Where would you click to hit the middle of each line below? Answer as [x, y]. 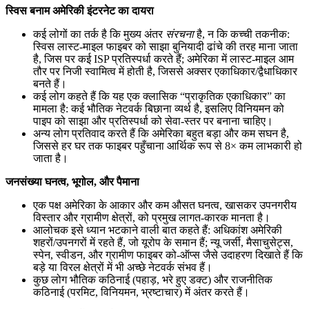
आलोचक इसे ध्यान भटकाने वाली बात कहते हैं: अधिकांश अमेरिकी [158, 230]
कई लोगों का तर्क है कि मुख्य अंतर [99, 34]
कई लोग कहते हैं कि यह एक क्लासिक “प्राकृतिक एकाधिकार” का [159, 96]
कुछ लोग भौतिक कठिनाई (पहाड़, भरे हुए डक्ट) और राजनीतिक [153, 279]
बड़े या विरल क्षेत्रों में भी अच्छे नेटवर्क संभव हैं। [123, 267]
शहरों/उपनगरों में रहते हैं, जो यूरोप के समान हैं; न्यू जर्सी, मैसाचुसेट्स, [163, 242]
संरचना [180, 34]
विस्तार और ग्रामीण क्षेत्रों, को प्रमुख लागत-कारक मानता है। [152, 217]
